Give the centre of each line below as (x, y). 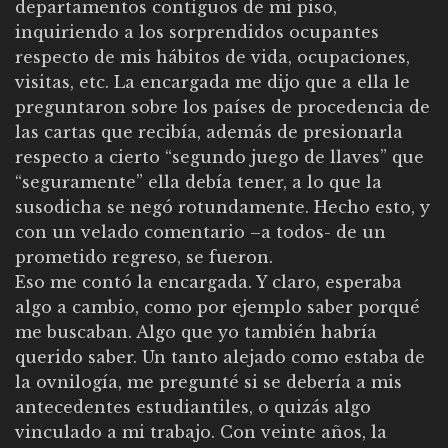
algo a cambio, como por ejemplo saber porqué (217, 307)
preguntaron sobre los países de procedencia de (222, 107)
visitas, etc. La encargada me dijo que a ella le (212, 82)
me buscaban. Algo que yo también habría (196, 332)
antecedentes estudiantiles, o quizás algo (193, 407)
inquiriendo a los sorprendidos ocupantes (197, 32)
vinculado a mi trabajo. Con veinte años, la (201, 432)
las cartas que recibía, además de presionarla (209, 132)
